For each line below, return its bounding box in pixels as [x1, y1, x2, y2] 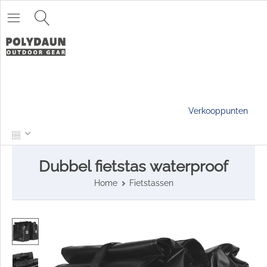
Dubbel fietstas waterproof [39, 157, 228, 175]
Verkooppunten [188, 106, 248, 116]
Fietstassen [129, 178, 173, 188]
